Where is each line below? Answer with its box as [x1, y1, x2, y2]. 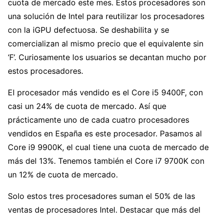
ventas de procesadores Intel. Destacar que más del [8, 205, 200, 215]
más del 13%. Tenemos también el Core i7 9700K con [8, 156, 204, 166]
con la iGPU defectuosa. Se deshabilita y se [8, 25, 169, 35]
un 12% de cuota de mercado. [8, 170, 118, 180]
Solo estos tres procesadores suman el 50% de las [8, 191, 195, 201]
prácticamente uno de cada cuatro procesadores [8, 115, 189, 125]
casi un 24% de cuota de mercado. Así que [8, 101, 166, 111]
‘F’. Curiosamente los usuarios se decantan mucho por [8, 52, 206, 63]
